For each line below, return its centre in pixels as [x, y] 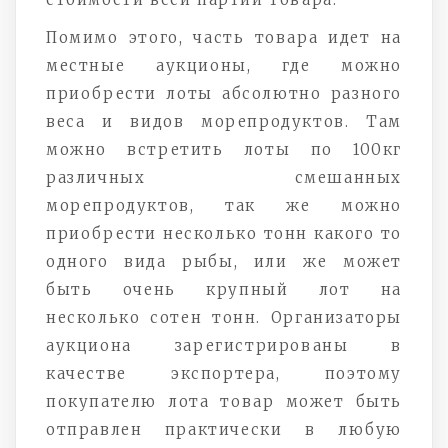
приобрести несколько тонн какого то [224, 233]
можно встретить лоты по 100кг [224, 149]
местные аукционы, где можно [224, 65]
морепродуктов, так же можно [224, 205]
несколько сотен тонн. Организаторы [224, 317]
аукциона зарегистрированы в [224, 345]
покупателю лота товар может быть [224, 401]
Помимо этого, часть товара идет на [224, 37]
